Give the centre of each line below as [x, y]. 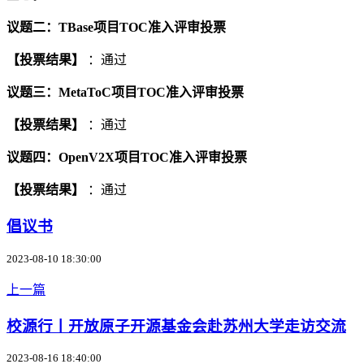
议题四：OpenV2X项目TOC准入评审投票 [127, 158]
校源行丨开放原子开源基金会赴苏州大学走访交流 [176, 326]
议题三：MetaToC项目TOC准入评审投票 [125, 93]
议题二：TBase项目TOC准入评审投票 [116, 28]
